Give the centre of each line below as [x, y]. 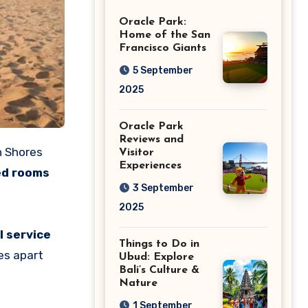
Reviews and [151, 139]
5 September [163, 70]
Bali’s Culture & [159, 270]
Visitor [136, 152]
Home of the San [165, 35]
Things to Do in [159, 244]
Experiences [150, 165]
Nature [138, 283]
